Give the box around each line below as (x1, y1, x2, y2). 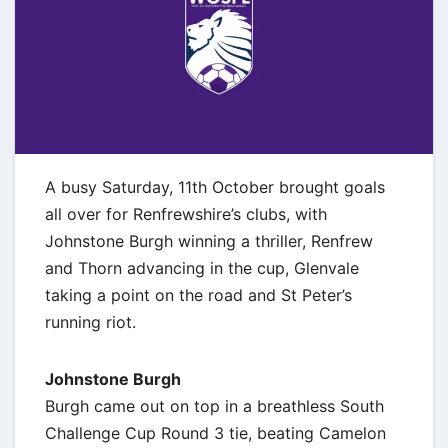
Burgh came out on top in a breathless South (45, 395, 384, 416)
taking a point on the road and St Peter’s (45, 284, 352, 305)
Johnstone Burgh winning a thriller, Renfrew (45, 230, 373, 251)
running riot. (45, 311, 136, 332)
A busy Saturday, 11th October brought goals (45, 176, 385, 197)
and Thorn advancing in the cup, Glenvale (45, 257, 359, 278)
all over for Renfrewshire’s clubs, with (45, 203, 327, 224)
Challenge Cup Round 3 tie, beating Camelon (45, 422, 386, 443)
